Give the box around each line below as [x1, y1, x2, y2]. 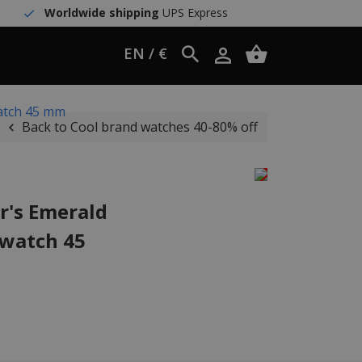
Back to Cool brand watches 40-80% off [22, 118, 258, 136]
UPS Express [158, 5, 228, 20]
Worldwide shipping [44, 5, 159, 20]
